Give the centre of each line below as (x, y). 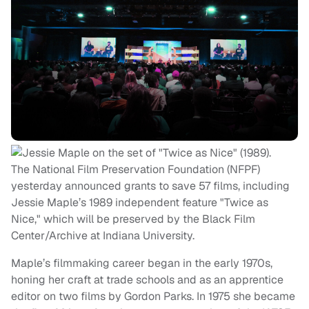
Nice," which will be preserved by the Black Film (133, 219)
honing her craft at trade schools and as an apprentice (147, 280)
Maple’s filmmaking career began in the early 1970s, (142, 263)
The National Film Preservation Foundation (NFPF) (136, 170)
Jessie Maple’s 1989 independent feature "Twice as (140, 203)
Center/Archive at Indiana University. (104, 236)
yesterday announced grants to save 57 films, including (150, 186)
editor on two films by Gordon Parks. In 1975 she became (153, 297)
